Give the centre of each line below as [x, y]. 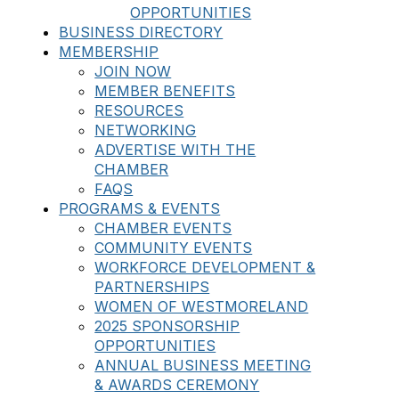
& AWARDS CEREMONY [177, 385]
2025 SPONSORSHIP [167, 326]
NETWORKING [146, 130]
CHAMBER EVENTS [163, 228]
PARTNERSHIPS [152, 287]
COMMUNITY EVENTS [174, 248]
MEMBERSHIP [109, 52]
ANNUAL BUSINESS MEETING [203, 365]
